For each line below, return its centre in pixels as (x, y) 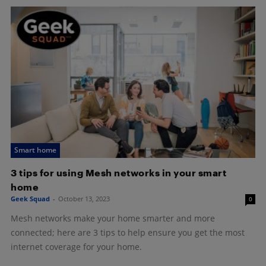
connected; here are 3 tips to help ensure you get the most (128, 232)
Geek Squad (30, 198)
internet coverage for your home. (76, 246)
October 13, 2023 (84, 198)
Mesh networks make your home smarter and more (113, 218)
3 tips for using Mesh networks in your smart (118, 172)
